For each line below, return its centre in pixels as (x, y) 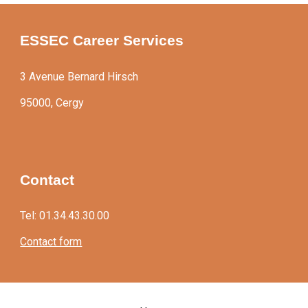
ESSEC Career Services (102, 41)
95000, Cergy (52, 102)
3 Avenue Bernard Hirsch (79, 76)
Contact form (51, 242)
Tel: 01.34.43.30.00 (65, 216)
